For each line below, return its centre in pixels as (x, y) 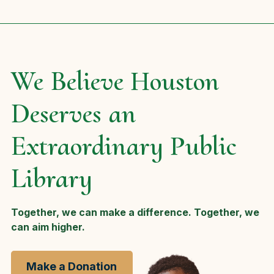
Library (52, 179)
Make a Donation (72, 266)
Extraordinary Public (124, 146)
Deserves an (73, 114)
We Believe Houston (115, 81)
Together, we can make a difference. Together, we (135, 213)
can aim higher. (48, 227)
